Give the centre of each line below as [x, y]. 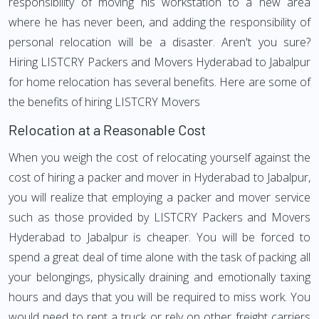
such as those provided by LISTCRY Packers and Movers [159, 217]
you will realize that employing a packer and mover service [159, 197]
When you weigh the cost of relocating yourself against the [159, 157]
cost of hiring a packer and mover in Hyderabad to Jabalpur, [159, 177]
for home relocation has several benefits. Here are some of [159, 82]
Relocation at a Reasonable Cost [107, 130]
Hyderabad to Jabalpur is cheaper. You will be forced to [159, 237]
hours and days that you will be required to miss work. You [159, 297]
